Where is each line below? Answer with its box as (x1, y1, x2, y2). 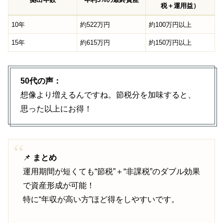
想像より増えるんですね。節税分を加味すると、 (20, 91, 196, 100)
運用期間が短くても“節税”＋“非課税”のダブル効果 (22, 167, 200, 176)
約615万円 (80, 38, 111, 46)
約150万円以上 (149, 38, 192, 46)
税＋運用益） (161, 1, 200, 9)
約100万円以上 (149, 20, 192, 28)
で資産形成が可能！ (22, 181, 95, 190)
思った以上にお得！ (20, 105, 92, 113)
